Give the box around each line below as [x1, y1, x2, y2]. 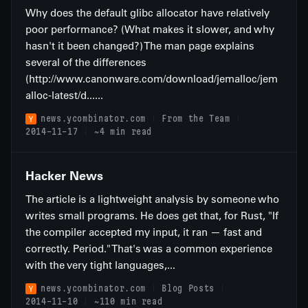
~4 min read [94, 126, 153, 136]
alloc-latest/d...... [25, 89, 103, 102]
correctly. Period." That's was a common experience [25, 242, 272, 255]
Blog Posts [162, 283, 214, 293]
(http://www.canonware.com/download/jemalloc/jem [25, 72, 278, 85]
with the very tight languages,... [25, 258, 175, 272]
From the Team [162, 113, 230, 123]
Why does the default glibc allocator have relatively [25, 6, 269, 19]
